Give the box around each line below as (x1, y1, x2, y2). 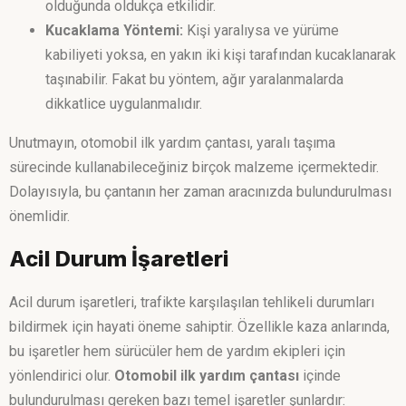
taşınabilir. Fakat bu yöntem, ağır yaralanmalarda (45, 71, 343, 89)
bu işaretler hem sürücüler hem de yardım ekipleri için (9, 343, 345, 361)
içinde (299, 367, 341, 385)
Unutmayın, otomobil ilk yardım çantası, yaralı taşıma (9, 134, 335, 152)
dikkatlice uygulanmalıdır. (45, 95, 202, 113)
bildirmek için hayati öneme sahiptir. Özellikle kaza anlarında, (9, 318, 390, 336)
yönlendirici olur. (9, 367, 114, 385)
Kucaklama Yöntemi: (45, 22, 183, 40)
